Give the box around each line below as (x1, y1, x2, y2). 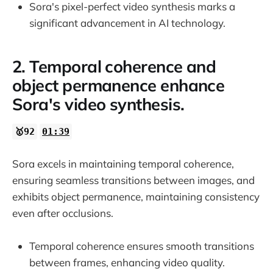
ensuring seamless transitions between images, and (12, 173, 255, 186)
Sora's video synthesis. (12, 94, 185, 115)
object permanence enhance (12, 75, 225, 96)
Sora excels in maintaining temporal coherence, (12, 157, 234, 170)
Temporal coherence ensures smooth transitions (29, 239, 254, 253)
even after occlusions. (12, 206, 113, 219)
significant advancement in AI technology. (29, 16, 225, 29)
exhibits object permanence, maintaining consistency (12, 190, 260, 203)
